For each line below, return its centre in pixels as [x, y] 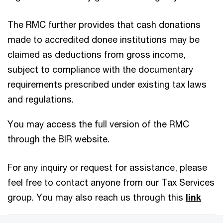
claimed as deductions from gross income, [97, 54]
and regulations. [41, 99]
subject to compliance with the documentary [100, 69]
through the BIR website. [60, 139]
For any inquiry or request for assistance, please [107, 167]
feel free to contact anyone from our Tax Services [111, 182]
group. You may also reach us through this [97, 197]
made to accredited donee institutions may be [104, 39]
